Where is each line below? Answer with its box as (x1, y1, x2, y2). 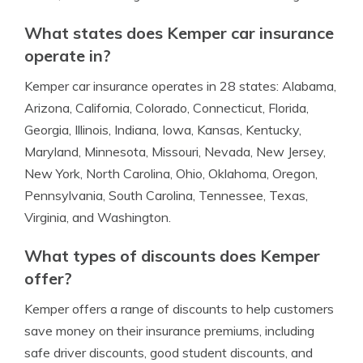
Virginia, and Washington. (24, 209, 171, 225)
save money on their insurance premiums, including (24, 322, 314, 339)
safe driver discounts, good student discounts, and (24, 344, 313, 361)
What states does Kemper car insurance (24, 23, 334, 43)
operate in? (24, 45, 111, 66)
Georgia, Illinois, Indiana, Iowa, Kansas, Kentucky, (24, 122, 301, 138)
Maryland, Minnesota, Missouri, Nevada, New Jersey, (24, 143, 326, 160)
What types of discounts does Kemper (24, 246, 320, 266)
